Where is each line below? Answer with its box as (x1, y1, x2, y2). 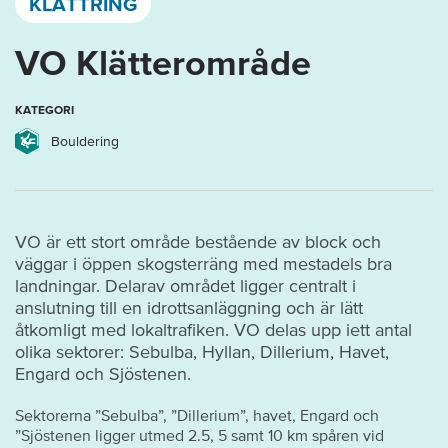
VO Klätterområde (15, 41, 311, 82)
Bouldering (51, 134, 119, 150)
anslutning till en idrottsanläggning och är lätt (15, 297, 363, 318)
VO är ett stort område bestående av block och (15, 231, 381, 252)
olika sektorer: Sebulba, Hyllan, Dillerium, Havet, (15, 341, 389, 362)
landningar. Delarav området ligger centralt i (15, 275, 356, 296)
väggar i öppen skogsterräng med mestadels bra (15, 253, 392, 274)
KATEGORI (15, 103, 74, 117)
